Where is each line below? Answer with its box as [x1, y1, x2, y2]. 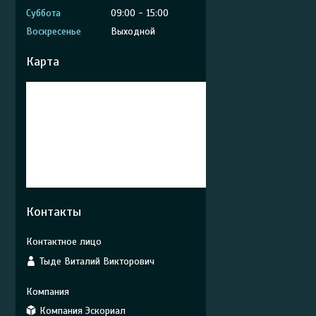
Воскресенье [26, 25, 81, 37]
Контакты [26, 204, 81, 219]
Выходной [111, 25, 155, 37]
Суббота [26, 7, 61, 19]
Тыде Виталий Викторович [39, 255, 154, 267]
